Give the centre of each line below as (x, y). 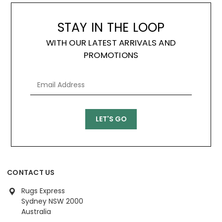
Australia (36, 211)
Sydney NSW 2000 (52, 201)
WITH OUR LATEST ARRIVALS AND (111, 42)
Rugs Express (43, 191)
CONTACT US (31, 172)
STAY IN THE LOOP (111, 27)
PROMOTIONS (111, 55)
